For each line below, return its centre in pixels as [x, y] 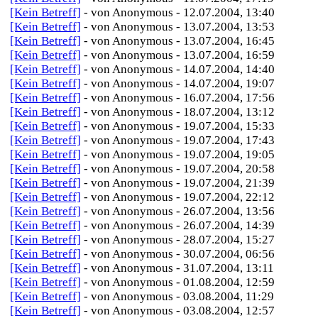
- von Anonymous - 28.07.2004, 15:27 [179, 240]
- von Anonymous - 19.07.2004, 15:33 [179, 126]
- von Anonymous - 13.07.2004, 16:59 [179, 55]
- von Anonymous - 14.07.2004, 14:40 [179, 69]
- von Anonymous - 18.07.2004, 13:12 [179, 112]
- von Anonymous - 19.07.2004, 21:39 [179, 183]
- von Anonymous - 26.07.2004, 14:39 [179, 225]
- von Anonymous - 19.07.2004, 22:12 [179, 197]
